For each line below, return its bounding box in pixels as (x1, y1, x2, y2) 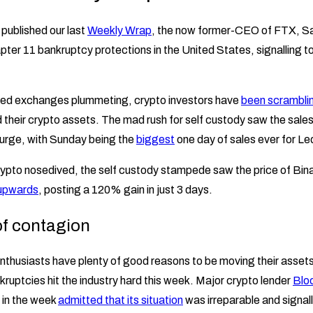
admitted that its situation (58, 293, 183, 306)
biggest (136, 133, 175, 145)
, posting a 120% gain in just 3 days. (38, 183, 214, 196)
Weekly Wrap (87, 24, 152, 36)
